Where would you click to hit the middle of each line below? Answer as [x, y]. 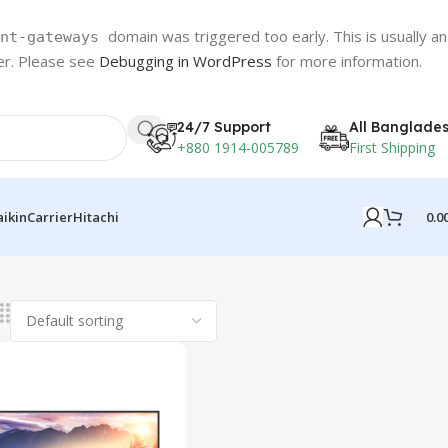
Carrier [50, 217]
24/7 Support [224, 126]
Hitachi [96, 217]
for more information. [347, 61]
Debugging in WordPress [185, 61]
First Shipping [392, 147]
